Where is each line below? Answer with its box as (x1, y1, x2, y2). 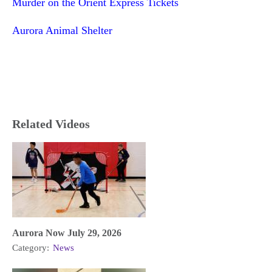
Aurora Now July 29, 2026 (12, 228, 121, 239)
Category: (12, 243, 52, 253)
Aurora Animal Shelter (12, 24, 112, 36)
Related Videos (12, 117, 90, 131)
